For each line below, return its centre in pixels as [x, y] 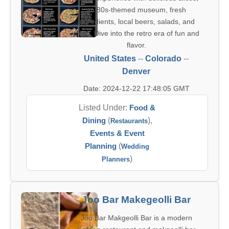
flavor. [136, 45]
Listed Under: [104, 108]
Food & [142, 108]
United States [110, 59]
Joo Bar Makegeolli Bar [136, 200]
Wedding [135, 146]
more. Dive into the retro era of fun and [136, 33]
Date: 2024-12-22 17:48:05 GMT [136, 88]
